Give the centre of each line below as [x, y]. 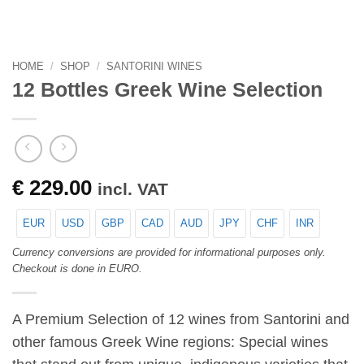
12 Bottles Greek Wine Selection [167, 90]
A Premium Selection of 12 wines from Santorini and [181, 320]
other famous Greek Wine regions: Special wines [170, 342]
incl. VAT [133, 188]
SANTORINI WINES [154, 66]
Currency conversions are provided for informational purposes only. [169, 252]
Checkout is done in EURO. [77, 268]
